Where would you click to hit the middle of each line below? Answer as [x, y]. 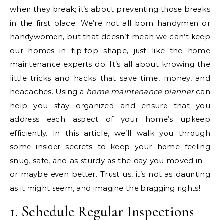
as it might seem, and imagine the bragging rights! [105, 188]
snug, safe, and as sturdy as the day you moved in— [110, 161]
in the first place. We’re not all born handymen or [110, 23]
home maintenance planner [140, 92]
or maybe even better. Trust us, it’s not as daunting [110, 174]
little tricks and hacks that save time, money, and [110, 78]
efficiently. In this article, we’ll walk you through [110, 133]
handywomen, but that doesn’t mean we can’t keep [110, 37]
